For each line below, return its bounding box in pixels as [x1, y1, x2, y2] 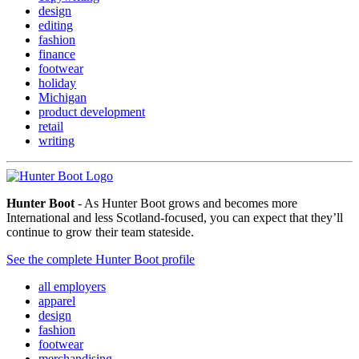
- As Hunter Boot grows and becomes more [75, 196, 297, 210]
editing [38, 18, 73, 32]
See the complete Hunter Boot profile [6, 252, 195, 266]
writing [38, 133, 75, 147]
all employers [38, 279, 106, 293]
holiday [38, 75, 76, 90]
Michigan [38, 90, 87, 104]
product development [38, 104, 145, 119]
